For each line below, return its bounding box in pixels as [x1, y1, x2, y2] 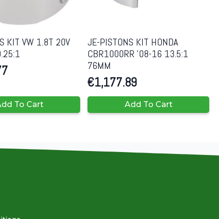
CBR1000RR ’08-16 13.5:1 [88, 47, 189, 61]
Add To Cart [124, 100, 173, 109]
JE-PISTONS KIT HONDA [88, 36, 178, 49]
